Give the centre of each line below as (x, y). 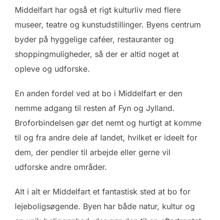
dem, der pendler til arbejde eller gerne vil (93, 152)
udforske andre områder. (61, 167)
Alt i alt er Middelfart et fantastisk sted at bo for (103, 192)
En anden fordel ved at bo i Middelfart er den (98, 94)
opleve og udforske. (52, 69)
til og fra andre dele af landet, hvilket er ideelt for (106, 138)
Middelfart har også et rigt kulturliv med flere (98, 10)
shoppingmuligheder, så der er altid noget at (97, 54)
